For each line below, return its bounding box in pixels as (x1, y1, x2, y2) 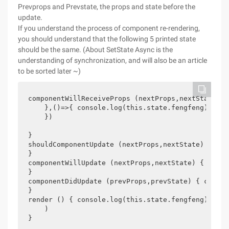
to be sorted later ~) (18, 67, 81, 75)
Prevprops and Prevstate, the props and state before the (18, 3, 195, 11)
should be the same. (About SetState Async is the (18, 45, 173, 54)
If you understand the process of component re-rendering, (18, 24, 200, 32)
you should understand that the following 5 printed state (18, 35, 196, 43)
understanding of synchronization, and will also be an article (18, 56, 207, 64)
